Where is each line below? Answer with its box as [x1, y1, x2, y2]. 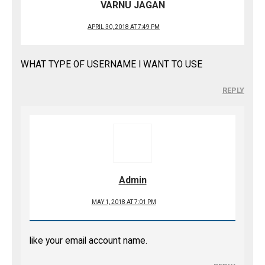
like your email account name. [30, 235, 147, 246]
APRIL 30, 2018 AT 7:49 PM [88, 24, 160, 30]
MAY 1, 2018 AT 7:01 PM [91, 199, 156, 205]
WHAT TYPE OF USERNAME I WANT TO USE [21, 59, 202, 70]
